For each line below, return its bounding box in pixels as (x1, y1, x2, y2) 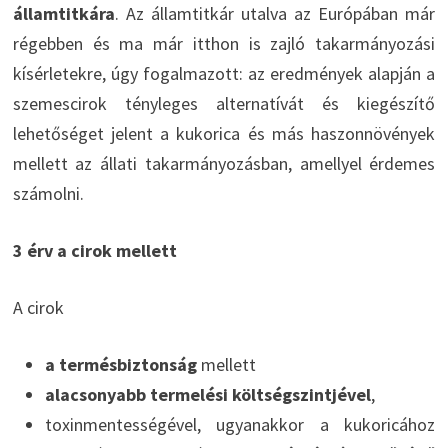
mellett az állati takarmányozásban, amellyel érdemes (12, 151, 436, 175)
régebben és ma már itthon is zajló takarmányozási (12, 31, 436, 55)
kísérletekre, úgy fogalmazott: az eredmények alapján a (12, 61, 436, 85)
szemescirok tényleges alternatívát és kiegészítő (12, 91, 436, 115)
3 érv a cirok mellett (12, 238, 177, 262)
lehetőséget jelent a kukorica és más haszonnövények (12, 121, 436, 145)
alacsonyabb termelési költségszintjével (44, 382, 371, 406)
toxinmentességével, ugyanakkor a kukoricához (44, 412, 436, 436)
